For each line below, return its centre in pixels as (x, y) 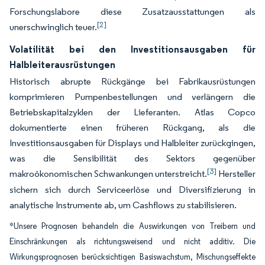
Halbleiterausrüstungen (62, 64)
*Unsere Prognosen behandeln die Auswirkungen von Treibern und (132, 226)
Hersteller (236, 174)
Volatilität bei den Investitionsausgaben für (132, 49)
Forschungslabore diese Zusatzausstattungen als (132, 12)
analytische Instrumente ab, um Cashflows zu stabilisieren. (123, 205)
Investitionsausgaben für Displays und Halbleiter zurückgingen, (132, 143)
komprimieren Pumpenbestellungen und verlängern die (132, 97)
